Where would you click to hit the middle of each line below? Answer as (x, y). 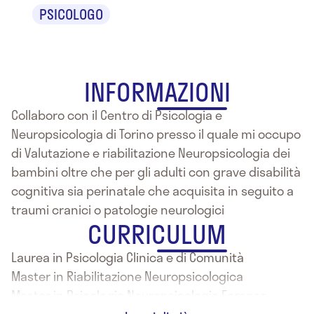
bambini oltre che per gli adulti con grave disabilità (156, 171)
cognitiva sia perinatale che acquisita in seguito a (152, 190)
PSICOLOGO (71, 14)
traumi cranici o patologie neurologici (118, 209)
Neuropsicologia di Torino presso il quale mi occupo (156, 134)
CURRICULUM (157, 233)
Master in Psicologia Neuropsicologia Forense (139, 295)
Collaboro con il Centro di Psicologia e (117, 115)
